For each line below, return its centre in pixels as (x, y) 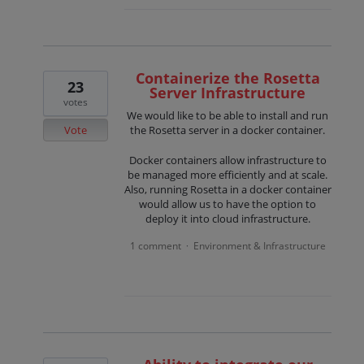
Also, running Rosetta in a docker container (227, 189)
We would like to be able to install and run (228, 116)
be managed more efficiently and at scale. (228, 174)
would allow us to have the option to (228, 204)
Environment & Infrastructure (259, 245)
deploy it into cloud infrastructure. (227, 218)
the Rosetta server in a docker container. (228, 130)
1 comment (155, 245)
